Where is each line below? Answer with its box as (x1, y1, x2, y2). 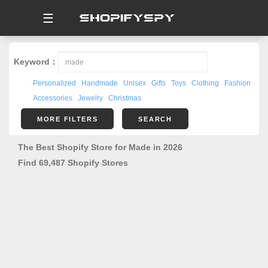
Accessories (33, 94, 72, 102)
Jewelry (78, 94, 103, 102)
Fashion (224, 79, 251, 87)
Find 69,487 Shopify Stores (18, 158, 128, 167)
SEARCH (138, 115, 172, 123)
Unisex (123, 79, 146, 87)
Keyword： (14, 57, 58, 66)
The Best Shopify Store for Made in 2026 (18, 142, 182, 152)
